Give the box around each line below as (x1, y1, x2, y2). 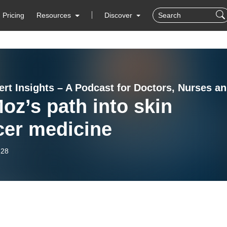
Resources (36, 11, 71, 19)
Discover (104, 11, 134, 19)
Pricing (3, 11, 25, 19)
